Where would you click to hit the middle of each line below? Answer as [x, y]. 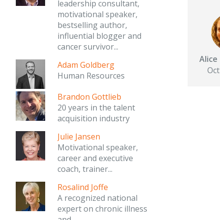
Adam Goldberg [86, 65]
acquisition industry [94, 118]
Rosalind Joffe [83, 187]
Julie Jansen [79, 137]
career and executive [95, 158]
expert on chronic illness [102, 209]
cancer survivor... [88, 47]
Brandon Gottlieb [89, 97]
